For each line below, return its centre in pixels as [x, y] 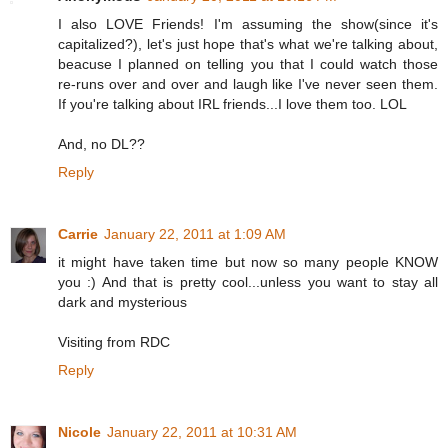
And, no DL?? [101, 144]
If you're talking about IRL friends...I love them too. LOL [232, 104]
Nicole [79, 432]
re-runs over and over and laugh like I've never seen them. [248, 84]
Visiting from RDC [114, 342]
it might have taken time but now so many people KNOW [248, 262]
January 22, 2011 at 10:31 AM [202, 432]
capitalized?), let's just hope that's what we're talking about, [248, 44]
